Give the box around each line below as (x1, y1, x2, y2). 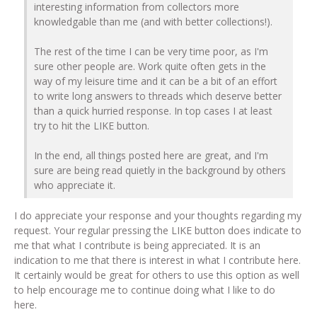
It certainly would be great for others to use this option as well (14, 267, 299, 282)
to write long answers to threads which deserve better (34, 89, 282, 103)
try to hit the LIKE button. (34, 119, 152, 133)
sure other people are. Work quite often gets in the (34, 59, 266, 74)
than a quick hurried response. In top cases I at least (34, 104, 272, 118)
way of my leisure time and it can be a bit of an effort (34, 74, 277, 88)
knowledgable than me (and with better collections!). (34, 15, 272, 29)
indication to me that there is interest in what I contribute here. (14, 253, 301, 267)
